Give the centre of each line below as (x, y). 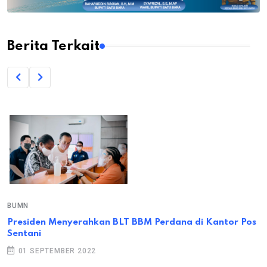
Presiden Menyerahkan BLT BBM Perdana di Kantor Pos (132, 222)
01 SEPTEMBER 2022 (56, 251)
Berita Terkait (53, 46)
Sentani (24, 233)
